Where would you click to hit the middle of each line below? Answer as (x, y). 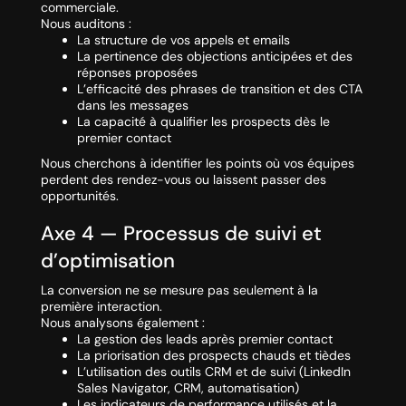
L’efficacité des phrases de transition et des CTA (219, 89)
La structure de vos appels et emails (183, 40)
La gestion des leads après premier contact (204, 339)
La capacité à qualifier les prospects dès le (203, 122)
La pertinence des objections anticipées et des (214, 57)
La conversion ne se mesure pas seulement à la (179, 290)
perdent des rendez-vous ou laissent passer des (183, 180)
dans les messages (132, 106)
